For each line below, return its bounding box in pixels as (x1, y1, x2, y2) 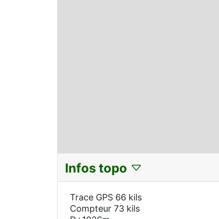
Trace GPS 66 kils (70, 192, 142, 203)
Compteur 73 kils (70, 203, 140, 214)
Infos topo (65, 160, 130, 176)
